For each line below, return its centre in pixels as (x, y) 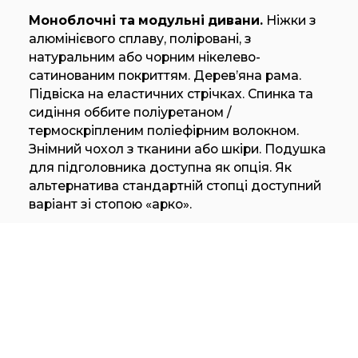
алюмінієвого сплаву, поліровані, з (140, 39)
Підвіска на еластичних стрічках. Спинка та (171, 94)
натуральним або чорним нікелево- (144, 58)
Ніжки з (289, 21)
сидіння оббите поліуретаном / (130, 113)
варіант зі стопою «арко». (110, 205)
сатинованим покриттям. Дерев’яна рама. (165, 76)
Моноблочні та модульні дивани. (145, 21)
